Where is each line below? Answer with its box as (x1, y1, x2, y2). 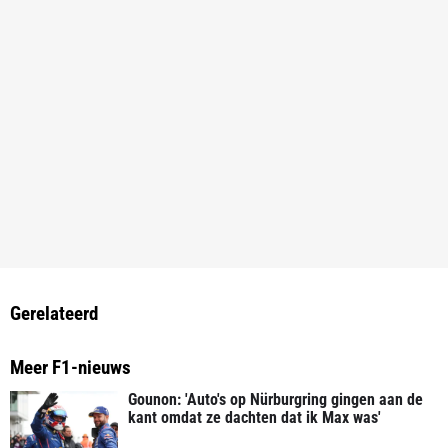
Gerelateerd (10, 301, 98, 325)
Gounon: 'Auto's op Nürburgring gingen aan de (128, 389, 423, 409)
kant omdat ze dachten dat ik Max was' (128, 407, 381, 427)
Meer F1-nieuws (10, 355, 131, 379)
